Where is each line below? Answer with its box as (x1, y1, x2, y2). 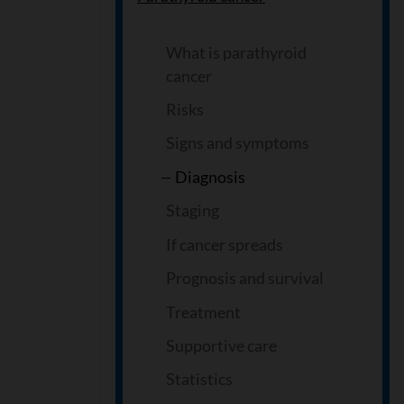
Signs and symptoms (166, 133, 309, 153)
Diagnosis (175, 166, 245, 187)
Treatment (166, 301, 241, 322)
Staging (166, 200, 219, 221)
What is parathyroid (166, 41, 307, 62)
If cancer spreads (166, 234, 283, 254)
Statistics (166, 369, 233, 390)
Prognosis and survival (166, 268, 324, 289)
